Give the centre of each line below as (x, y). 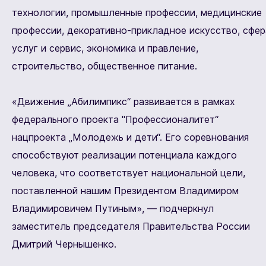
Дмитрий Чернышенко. (64, 244)
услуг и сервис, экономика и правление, (105, 48)
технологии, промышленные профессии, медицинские (137, 13)
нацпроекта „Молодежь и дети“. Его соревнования (130, 137)
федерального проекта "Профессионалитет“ (115, 120)
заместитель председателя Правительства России (131, 227)
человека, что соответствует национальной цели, (129, 173)
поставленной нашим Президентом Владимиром (125, 191)
